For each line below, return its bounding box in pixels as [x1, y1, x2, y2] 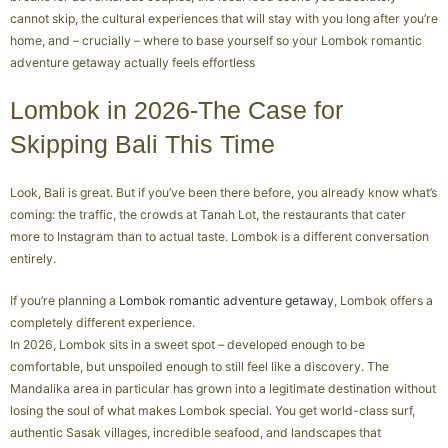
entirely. [10, 251, 56, 266]
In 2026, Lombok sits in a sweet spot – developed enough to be [10, 337, 365, 352]
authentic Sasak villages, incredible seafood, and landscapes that [10, 425, 381, 440]
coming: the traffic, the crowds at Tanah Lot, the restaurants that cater [10, 207, 406, 222]
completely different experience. [10, 315, 195, 330]
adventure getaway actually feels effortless [10, 55, 255, 70]
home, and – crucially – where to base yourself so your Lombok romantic [10, 33, 422, 48]
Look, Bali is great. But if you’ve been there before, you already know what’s [10, 185, 437, 200]
